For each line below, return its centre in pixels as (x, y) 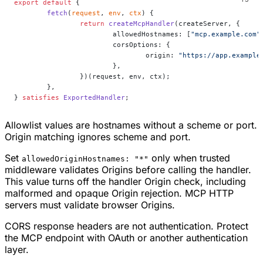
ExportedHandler (92, 98)
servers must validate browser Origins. (90, 205)
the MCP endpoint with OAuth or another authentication (126, 238)
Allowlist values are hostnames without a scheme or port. (131, 125)
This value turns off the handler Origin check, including (125, 182)
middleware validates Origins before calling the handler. (128, 170)
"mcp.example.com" (226, 34)
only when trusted (189, 158)
